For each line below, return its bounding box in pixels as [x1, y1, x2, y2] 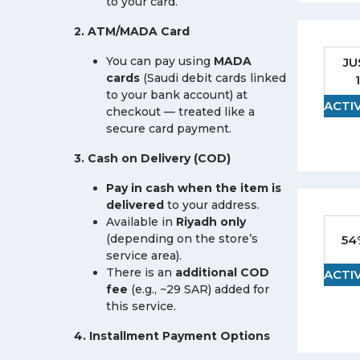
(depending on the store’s [106, 231, 258, 246]
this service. [106, 299, 176, 313]
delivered [106, 198, 164, 212]
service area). [106, 248, 182, 263]
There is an [106, 265, 175, 280]
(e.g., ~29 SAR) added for [128, 282, 269, 297]
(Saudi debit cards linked [140, 71, 286, 85]
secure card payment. [106, 121, 231, 136]
